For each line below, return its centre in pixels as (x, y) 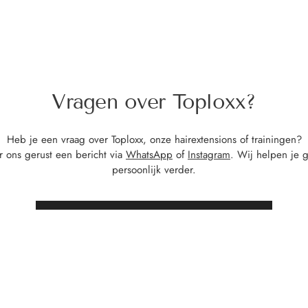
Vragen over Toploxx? (154, 102)
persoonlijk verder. (154, 170)
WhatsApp (149, 155)
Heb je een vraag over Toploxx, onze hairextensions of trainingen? (154, 140)
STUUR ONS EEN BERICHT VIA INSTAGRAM (154, 214)
